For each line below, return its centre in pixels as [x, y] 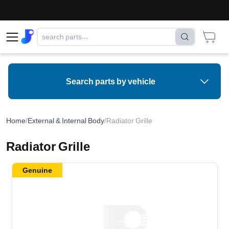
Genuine [37, 170]
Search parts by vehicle [110, 81]
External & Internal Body [66, 120]
